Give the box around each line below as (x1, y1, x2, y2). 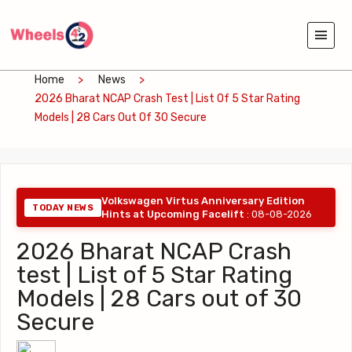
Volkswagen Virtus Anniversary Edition (101, 195, 305, 207)
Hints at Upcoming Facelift (101, 208, 244, 221)
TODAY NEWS (32, 202, 93, 213)
